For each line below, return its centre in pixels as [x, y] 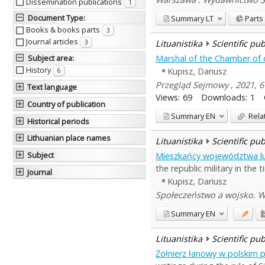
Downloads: [224, 97]
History [39, 70]
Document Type [55, 18]
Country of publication [67, 104]
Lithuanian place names [69, 138]
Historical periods [59, 121]
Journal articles [53, 42]
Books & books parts [64, 30]
